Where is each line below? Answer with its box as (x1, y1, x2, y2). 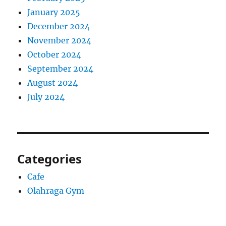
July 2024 (27, 92, 65, 102)
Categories (17, 150, 82, 167)
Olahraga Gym (27, 186, 85, 196)
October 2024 (27, 49, 82, 60)
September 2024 (27, 64, 94, 74)
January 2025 (27, 7, 81, 18)
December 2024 (27, 21, 90, 32)
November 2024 (27, 35, 92, 46)
